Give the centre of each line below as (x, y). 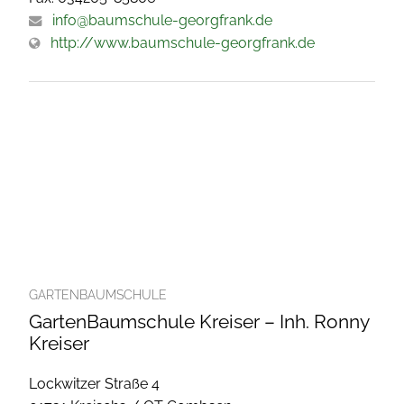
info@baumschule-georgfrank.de (162, 20)
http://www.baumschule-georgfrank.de (183, 42)
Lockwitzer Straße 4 (94, 383)
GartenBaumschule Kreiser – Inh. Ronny (199, 321)
